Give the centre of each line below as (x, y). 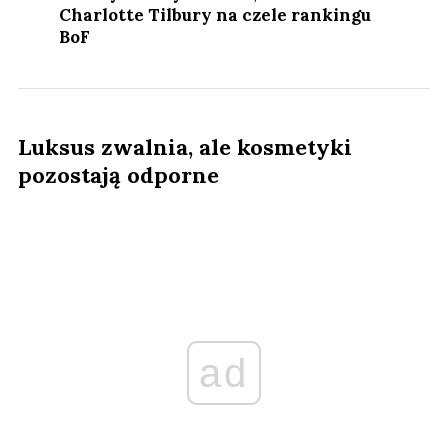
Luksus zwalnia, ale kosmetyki (185, 146)
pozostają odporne (118, 174)
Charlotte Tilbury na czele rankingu (215, 14)
